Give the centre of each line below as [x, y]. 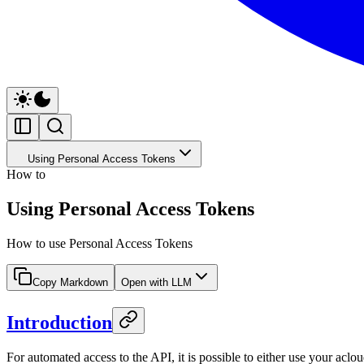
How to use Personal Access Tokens [100, 243]
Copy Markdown [70, 282]
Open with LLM [156, 282]
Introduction [59, 322]
